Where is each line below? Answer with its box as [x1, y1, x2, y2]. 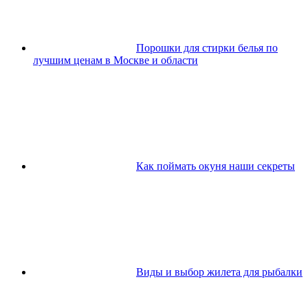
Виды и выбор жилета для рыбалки [136, 266, 302, 278]
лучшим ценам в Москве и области [33, 54, 198, 67]
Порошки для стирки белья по [136, 42, 278, 54]
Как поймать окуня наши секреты [136, 160, 295, 173]
